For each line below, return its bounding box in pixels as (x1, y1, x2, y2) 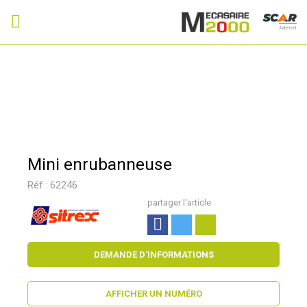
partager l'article (147, 197, 211, 208)
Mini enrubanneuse (27, 153, 172, 174)
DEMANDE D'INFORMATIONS (93, 249, 214, 260)
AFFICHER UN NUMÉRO (105, 288, 202, 299)
